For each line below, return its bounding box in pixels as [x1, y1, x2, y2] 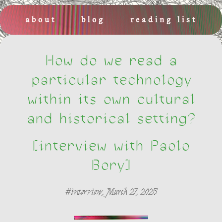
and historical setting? [26, 109, 196, 127]
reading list [130, 16, 197, 24]
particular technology [31, 70, 191, 88]
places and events [18, 37, 120, 45]
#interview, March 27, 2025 [65, 188, 157, 199]
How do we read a [45, 51, 177, 69]
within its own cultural [27, 89, 195, 108]
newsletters [138, 37, 204, 45]
